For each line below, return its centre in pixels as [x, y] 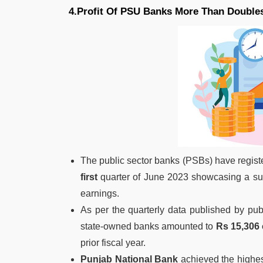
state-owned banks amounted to [147, 226]
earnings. [100, 193]
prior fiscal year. [113, 242]
